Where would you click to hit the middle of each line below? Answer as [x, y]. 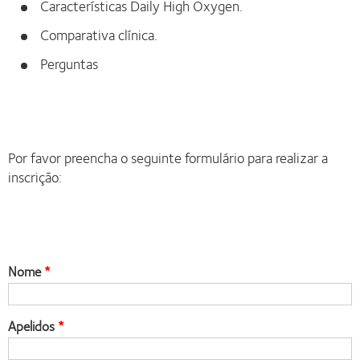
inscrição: [35, 177]
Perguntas [69, 64]
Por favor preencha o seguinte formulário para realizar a [168, 158]
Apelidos [33, 326]
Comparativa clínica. [99, 35]
